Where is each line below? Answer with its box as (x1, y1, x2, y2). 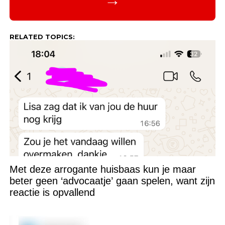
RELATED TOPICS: (9, 33, 75, 41)
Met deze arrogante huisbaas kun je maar (9, 164, 196, 175)
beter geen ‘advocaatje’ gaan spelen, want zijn (9, 175, 215, 187)
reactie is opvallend (9, 187, 95, 198)
